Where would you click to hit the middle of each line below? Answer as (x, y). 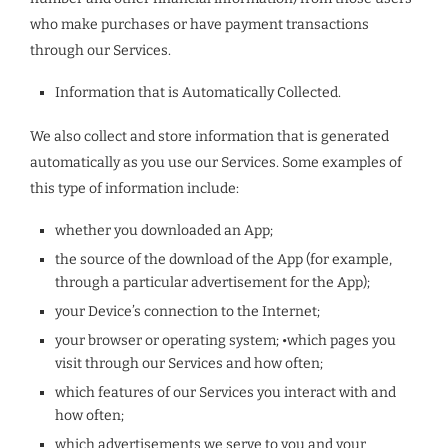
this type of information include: (134, 188)
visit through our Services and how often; (189, 363)
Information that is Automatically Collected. (198, 92)
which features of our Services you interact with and (225, 392)
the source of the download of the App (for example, (223, 259)
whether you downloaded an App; (164, 230)
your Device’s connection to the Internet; (187, 311)
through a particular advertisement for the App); (212, 282)
